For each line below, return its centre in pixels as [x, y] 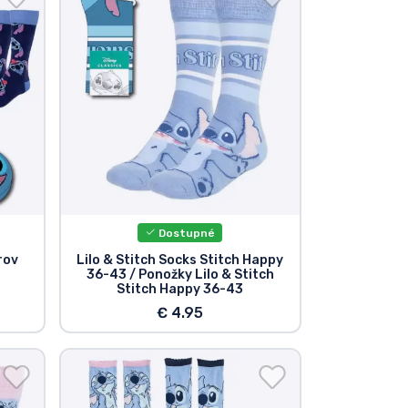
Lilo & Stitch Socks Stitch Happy [180, 260]
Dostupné [186, 233]
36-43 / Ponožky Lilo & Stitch [180, 274]
